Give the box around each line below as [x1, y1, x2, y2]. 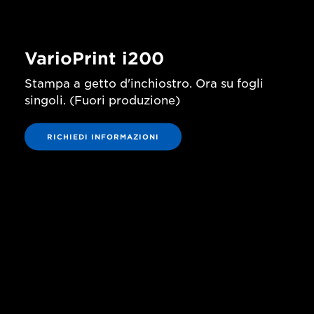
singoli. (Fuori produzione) [25, 93, 180, 107]
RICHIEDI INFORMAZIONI [47, 132, 159, 140]
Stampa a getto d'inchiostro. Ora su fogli [25, 76, 264, 90]
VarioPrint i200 [25, 48, 164, 68]
